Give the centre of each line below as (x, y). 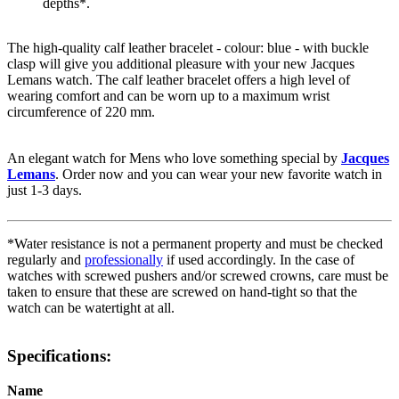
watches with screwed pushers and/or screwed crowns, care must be (198, 275)
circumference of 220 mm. (81, 111)
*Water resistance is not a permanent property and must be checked (195, 243)
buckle (350, 47)
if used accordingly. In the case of (259, 259)
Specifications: (59, 356)
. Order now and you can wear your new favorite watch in (219, 174)
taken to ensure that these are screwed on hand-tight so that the (182, 291)
